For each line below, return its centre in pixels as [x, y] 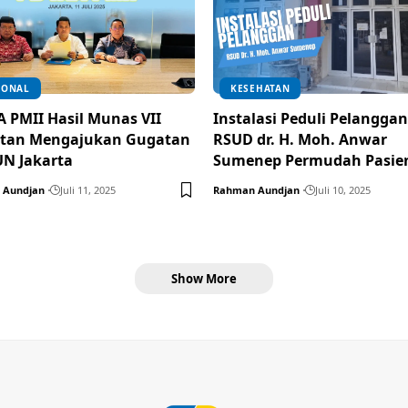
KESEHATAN [260, 88]
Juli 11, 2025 [88, 189]
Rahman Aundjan [256, 189]
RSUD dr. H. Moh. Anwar [300, 139]
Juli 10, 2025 [343, 189]
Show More [204, 278]
